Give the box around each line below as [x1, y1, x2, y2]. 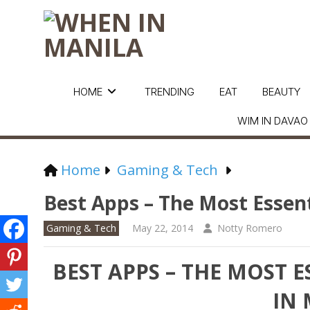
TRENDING [144, 85, 194, 98]
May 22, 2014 [132, 221, 193, 235]
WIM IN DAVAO [237, 114, 308, 127]
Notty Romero [217, 221, 282, 235]
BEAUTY [262, 85, 300, 98]
